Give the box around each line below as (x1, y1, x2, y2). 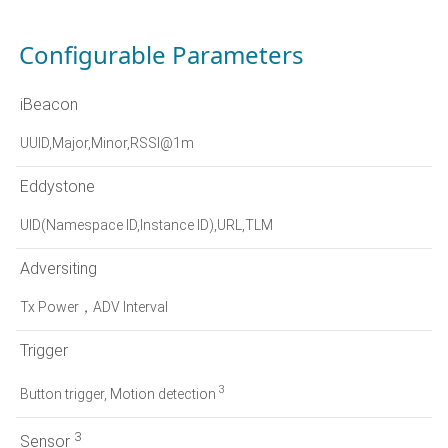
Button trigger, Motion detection (20, 385, 219, 402)
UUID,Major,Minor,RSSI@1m (20, 134, 194, 151)
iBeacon (20, 94, 78, 114)
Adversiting (20, 258, 97, 278)
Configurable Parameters (19, 37, 304, 71)
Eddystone (20, 176, 95, 196)
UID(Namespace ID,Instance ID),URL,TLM (20, 216, 273, 233)
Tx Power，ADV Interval (20, 298, 168, 315)
